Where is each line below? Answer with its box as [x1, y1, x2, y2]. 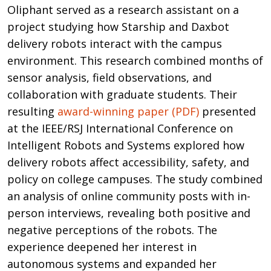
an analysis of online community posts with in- [7, 188, 250, 203]
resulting [7, 103, 57, 119]
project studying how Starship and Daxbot [7, 19, 229, 34]
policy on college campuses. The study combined [7, 171, 263, 186]
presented [199, 103, 256, 119]
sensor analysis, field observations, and [7, 70, 212, 85]
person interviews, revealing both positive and [7, 205, 250, 220]
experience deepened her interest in [7, 239, 197, 254]
